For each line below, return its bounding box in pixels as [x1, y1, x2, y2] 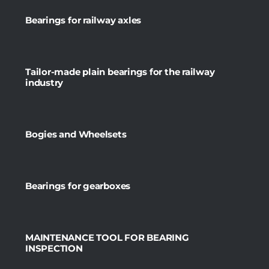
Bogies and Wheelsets [25, 128, 127, 140]
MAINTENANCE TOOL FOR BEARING [25, 231, 189, 243]
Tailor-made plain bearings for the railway [25, 65, 215, 77]
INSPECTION [25, 242, 83, 254]
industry [25, 76, 64, 88]
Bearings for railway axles [25, 14, 142, 26]
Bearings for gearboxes [25, 180, 131, 192]
